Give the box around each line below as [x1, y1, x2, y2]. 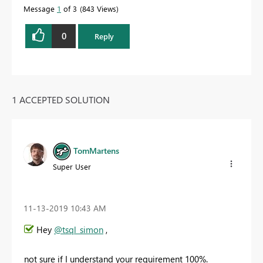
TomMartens [73, 144, 119, 156]
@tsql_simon [54, 224, 103, 236]
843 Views [82, 3, 116, 14]
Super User [53, 161, 91, 171]
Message [23, 3, 57, 14]
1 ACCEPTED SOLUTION [12, 93, 110, 106]
